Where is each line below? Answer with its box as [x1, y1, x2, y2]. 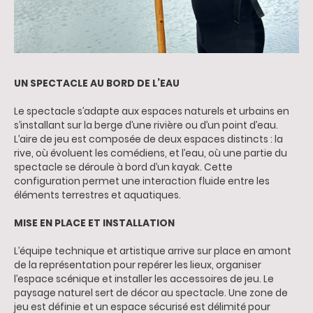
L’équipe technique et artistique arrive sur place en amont [14, 245, 291, 259]
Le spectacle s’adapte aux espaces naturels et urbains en [14, 105, 289, 119]
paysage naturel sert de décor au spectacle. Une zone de [14, 286, 288, 300]
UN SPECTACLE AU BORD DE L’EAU [14, 77, 180, 91]
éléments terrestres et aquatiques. [14, 189, 181, 203]
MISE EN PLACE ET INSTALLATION [14, 217, 175, 231]
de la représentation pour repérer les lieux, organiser [14, 259, 261, 272]
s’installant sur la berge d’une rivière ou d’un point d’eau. [14, 119, 278, 133]
